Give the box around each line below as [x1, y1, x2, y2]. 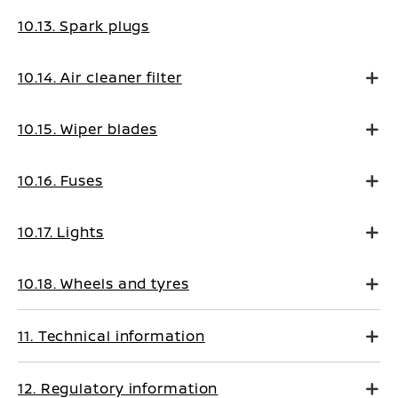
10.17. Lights [18, 222, 104, 242]
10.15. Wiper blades [18, 119, 158, 139]
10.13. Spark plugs [18, 16, 150, 36]
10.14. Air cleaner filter [18, 68, 182, 87]
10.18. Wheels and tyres [18, 274, 189, 293]
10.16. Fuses [18, 171, 103, 190]
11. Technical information [18, 326, 205, 346]
